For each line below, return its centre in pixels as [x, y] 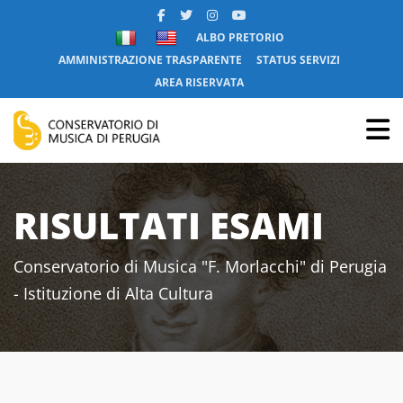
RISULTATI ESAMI [169, 225]
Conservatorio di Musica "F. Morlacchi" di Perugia [200, 266]
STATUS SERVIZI [298, 60]
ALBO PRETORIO [240, 37]
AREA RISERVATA [199, 82]
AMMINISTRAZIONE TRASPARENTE [150, 60]
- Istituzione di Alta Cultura [113, 293]
